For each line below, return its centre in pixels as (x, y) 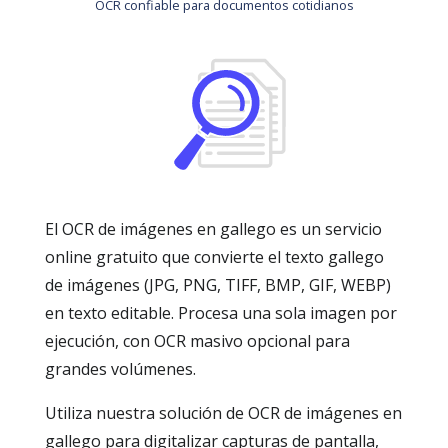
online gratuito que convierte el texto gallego (214, 257)
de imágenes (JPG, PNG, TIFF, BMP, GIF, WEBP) (218, 285)
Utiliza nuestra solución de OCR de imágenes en (223, 413)
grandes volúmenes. (120, 369)
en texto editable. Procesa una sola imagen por (221, 313)
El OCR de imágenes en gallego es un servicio (213, 229)
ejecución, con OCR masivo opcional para (197, 341)
